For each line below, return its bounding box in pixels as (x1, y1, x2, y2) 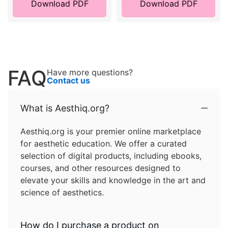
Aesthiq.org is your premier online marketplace (20, 126, 201, 136)
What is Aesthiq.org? (20, 102, 109, 113)
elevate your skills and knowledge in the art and (20, 175, 206, 185)
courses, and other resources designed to (20, 162, 181, 173)
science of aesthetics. (20, 187, 104, 197)
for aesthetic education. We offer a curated (20, 138, 187, 149)
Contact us (47, 75, 90, 85)
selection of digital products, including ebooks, (20, 150, 202, 161)
